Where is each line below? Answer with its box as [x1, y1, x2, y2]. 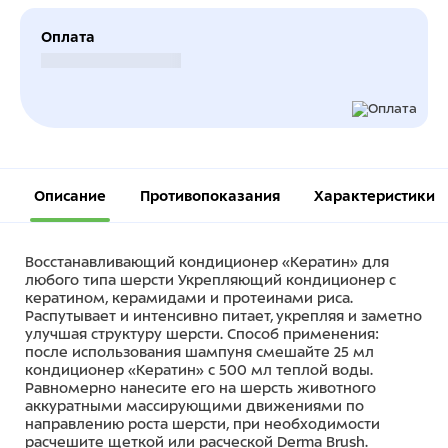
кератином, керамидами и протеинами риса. [25, 290, 353, 306]
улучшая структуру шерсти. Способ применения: [25, 326, 379, 342]
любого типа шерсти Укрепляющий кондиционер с [25, 272, 396, 288]
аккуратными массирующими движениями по [25, 398, 364, 414]
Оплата [41, 29, 95, 45]
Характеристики [314, 188, 435, 204]
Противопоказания [140, 188, 280, 204]
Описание [34, 188, 106, 204]
